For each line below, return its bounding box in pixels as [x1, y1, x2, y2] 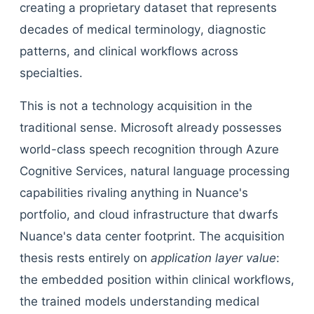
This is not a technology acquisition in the [20, 99, 252, 113]
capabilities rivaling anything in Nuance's [20, 186, 248, 200]
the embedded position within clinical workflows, [20, 273, 294, 287]
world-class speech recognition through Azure [20, 142, 279, 156]
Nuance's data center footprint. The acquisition [20, 229, 285, 243]
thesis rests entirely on [20, 251, 151, 265]
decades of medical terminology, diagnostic [20, 22, 266, 36]
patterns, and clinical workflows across [20, 44, 238, 58]
